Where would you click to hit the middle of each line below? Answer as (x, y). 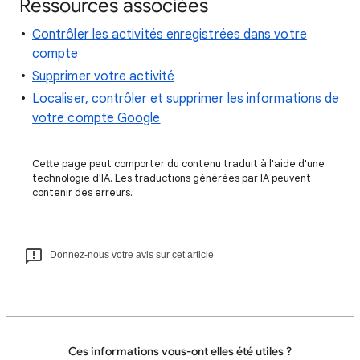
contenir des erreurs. (82, 192)
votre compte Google (96, 118)
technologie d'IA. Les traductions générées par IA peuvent (172, 178)
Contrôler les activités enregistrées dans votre (170, 35)
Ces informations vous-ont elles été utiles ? (180, 352)
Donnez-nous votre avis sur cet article (132, 255)
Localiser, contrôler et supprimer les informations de (186, 99)
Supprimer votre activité (103, 76)
